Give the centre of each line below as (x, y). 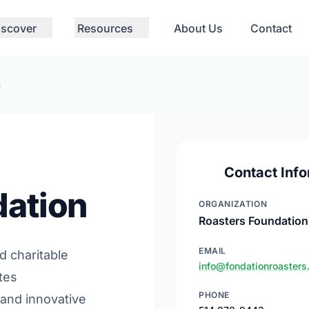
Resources (105, 28)
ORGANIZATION (233, 204)
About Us (198, 28)
